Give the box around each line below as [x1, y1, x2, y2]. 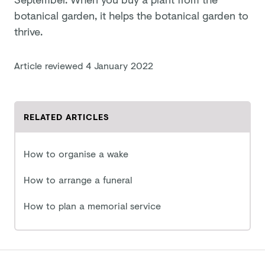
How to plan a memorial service [24, 198, 161, 212]
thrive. [14, 23, 46, 39]
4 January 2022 [86, 58, 153, 72]
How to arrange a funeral [24, 172, 132, 186]
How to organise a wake [24, 146, 128, 160]
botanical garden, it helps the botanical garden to [14, 7, 248, 23]
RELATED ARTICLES [24, 110, 109, 123]
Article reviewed [14, 58, 86, 72]
